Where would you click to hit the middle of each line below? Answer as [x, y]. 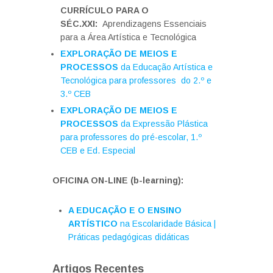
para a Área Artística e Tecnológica [128, 37]
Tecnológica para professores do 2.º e [136, 80]
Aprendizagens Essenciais [154, 24]
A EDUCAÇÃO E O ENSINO [125, 210]
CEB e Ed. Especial [98, 151]
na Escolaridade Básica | [168, 224]
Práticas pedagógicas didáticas [129, 237]
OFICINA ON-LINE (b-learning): [118, 180]
